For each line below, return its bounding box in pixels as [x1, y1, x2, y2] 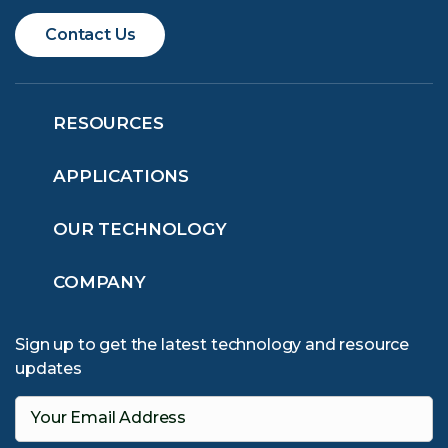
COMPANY [53, 272, 146, 293]
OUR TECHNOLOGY [53, 219, 227, 240]
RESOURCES [53, 113, 164, 134]
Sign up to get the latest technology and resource [15, 335, 410, 355]
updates [15, 359, 82, 379]
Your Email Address [31, 408, 187, 428]
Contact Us [45, 25, 136, 45]
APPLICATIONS [53, 166, 190, 187]
